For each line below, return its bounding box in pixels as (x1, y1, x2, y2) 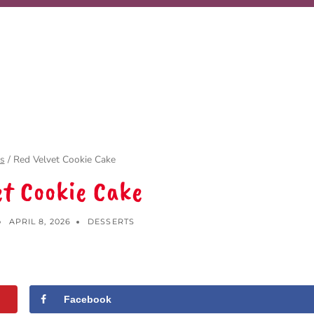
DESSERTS (88, 217, 135, 227)
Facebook (64, 294, 112, 306)
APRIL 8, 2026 (8, 217, 71, 227)
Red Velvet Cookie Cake (13, 152, 116, 166)
